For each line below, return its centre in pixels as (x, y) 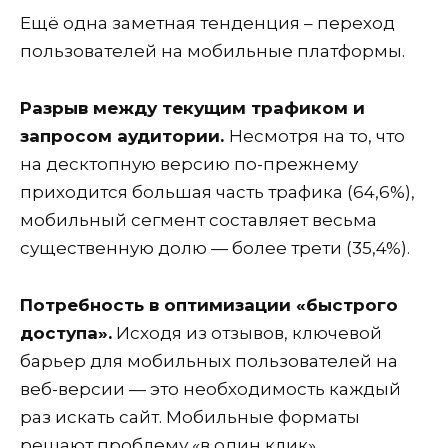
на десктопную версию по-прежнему (189, 164)
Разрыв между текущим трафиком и (192, 108)
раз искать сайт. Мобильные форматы (190, 416)
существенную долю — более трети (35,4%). (215, 248)
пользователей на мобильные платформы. (212, 51)
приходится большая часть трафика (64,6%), (217, 192)
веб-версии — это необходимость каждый (210, 388)
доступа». (66, 332)
